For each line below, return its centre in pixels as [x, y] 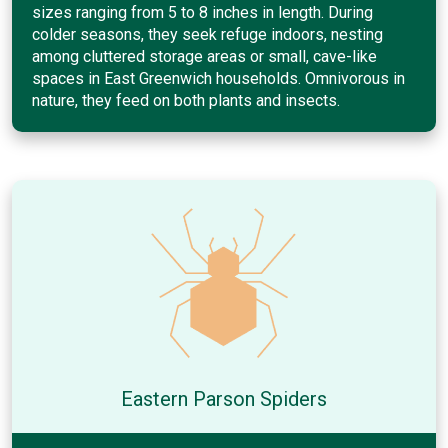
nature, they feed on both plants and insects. [186, 100]
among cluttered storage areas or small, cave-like [204, 56]
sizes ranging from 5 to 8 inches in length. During [202, 12]
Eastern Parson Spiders [224, 398]
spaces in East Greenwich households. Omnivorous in [218, 78]
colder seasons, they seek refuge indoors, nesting [207, 34]
